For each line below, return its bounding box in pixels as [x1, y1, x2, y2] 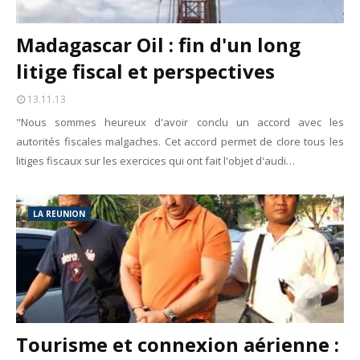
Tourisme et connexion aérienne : [16, 331, 339, 358]
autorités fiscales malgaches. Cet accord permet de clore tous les [16, 134, 344, 149]
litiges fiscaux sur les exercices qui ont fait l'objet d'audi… [16, 153, 295, 168]
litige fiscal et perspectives [16, 58, 275, 84]
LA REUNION [33, 208, 85, 219]
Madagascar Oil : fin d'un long [16, 31, 301, 58]
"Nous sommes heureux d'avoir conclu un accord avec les [16, 115, 344, 129]
